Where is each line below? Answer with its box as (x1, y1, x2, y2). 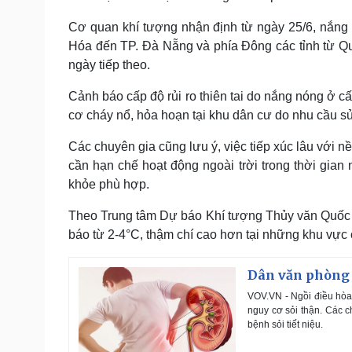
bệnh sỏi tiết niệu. (247, 319, 323, 330)
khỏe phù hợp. (68, 178, 149, 191)
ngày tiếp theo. (68, 58, 150, 71)
